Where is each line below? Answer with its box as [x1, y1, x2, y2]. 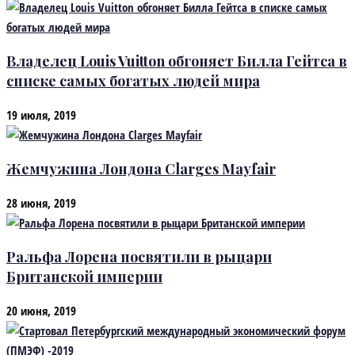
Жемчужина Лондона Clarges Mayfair [6, 158, 276, 178]
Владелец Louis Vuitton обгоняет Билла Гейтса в [6, 51, 347, 71]
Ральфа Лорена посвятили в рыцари [6, 246, 272, 266]
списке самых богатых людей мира [6, 71, 260, 90]
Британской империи [6, 266, 162, 286]
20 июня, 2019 [6, 302, 76, 319]
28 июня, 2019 [6, 194, 76, 211]
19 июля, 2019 [6, 106, 76, 123]
